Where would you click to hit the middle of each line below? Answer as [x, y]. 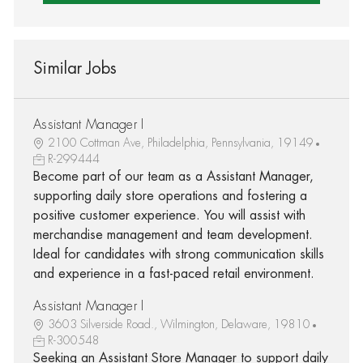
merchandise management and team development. [173, 235]
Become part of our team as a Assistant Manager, [173, 176]
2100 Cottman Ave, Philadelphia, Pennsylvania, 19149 [180, 142]
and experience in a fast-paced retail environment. [173, 273]
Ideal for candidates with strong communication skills [178, 254]
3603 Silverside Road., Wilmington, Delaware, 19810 [179, 324]
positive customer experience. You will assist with [169, 215]
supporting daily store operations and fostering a [170, 196]
